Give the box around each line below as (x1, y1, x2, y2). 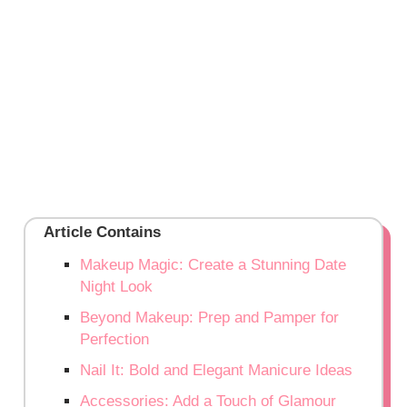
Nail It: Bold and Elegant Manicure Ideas (80, 361, 353, 379)
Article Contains (44, 223, 162, 241)
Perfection (80, 330, 150, 348)
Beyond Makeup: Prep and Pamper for (80, 308, 340, 326)
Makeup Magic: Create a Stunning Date (80, 255, 347, 273)
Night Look (80, 277, 154, 295)
